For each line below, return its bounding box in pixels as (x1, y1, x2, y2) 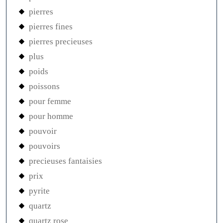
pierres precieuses (29, 37, 93, 47)
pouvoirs (29, 141, 60, 151)
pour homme (29, 111, 73, 121)
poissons (29, 82, 60, 92)
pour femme (29, 97, 71, 107)
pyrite (29, 186, 50, 196)
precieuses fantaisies (29, 156, 102, 166)
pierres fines (29, 22, 73, 32)
